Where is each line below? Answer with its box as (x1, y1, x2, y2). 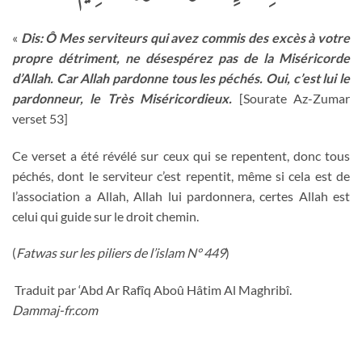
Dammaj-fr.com (12, 302, 98, 318)
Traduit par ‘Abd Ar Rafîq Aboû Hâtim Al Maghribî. (15, 282, 292, 298)
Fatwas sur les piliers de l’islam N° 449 (16, 245, 225, 261)
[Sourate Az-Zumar (232, 90, 351, 106)
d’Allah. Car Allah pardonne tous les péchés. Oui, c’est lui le (12, 69, 350, 86)
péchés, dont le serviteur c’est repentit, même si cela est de (12, 167, 350, 183)
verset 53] (12, 110, 68, 126)
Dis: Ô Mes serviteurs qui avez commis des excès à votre (20, 29, 351, 45)
